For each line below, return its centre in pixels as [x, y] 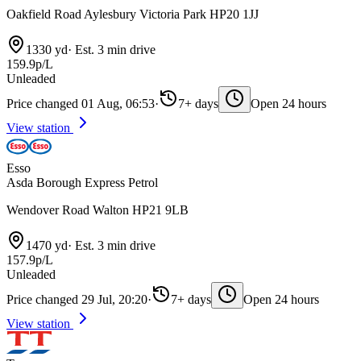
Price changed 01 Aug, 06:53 [81, 104]
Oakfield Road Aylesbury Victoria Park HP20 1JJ [133, 15]
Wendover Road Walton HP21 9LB [98, 210]
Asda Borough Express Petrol [82, 183]
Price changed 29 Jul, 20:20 [77, 300]
